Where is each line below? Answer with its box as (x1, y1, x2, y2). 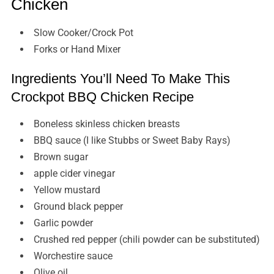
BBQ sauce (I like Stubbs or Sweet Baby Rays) (33, 135, 231, 147)
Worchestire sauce (33, 250, 113, 262)
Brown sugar (33, 151, 88, 163)
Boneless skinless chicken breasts (33, 118, 180, 130)
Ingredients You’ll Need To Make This (10, 71, 230, 87)
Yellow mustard (33, 184, 100, 196)
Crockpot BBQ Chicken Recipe (10, 89, 194, 105)
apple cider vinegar (33, 168, 115, 180)
